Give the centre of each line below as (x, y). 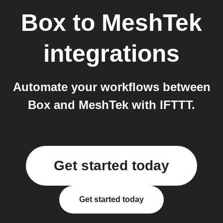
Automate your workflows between (111, 87)
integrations (111, 54)
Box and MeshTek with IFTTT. (111, 105)
